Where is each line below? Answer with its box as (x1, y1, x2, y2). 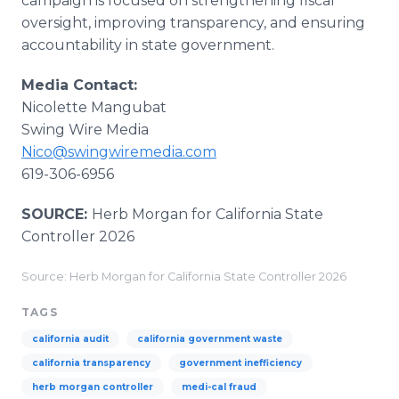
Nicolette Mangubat (21, 99, 167, 116)
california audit (32, 333, 109, 345)
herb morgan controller (32, 381, 153, 393)
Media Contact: (21, 77, 137, 94)
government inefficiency (179, 357, 302, 369)
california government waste (137, 333, 282, 345)
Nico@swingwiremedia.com (21, 143, 216, 160)
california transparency (32, 357, 151, 369)
